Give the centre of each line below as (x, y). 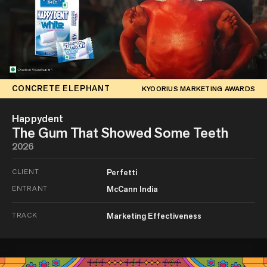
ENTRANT (30, 188)
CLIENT (26, 171)
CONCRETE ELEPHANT (61, 89)
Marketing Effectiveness (154, 215)
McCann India (132, 189)
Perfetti (122, 172)
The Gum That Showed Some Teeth (120, 132)
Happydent (38, 118)
